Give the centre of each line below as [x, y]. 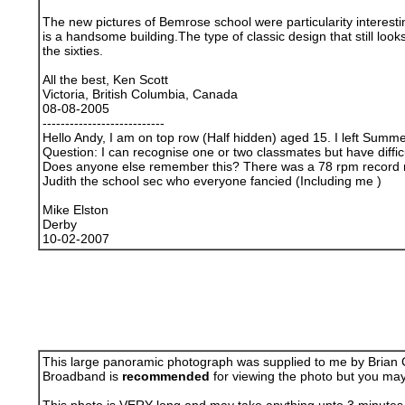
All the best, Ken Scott [105, 80]
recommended [165, 376]
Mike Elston [75, 210]
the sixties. [72, 51]
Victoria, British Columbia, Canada [140, 94]
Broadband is [82, 376]
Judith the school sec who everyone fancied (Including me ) [212, 181]
